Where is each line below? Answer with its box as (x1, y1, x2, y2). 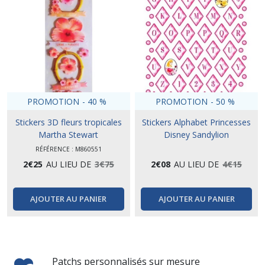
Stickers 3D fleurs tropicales (15, 117, 122, 128)
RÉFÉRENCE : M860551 (35, 145, 102, 154)
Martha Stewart (38, 129, 99, 141)
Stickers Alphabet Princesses (142, 117, 251, 128)
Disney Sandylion (164, 129, 230, 141)
